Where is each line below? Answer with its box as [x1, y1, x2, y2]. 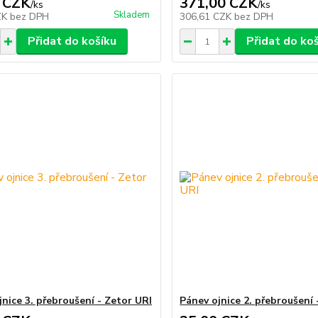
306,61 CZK [180, 10, 235, 24]
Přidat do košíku [27, 33, 116, 50]
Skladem [114, 9, 150, 22]
